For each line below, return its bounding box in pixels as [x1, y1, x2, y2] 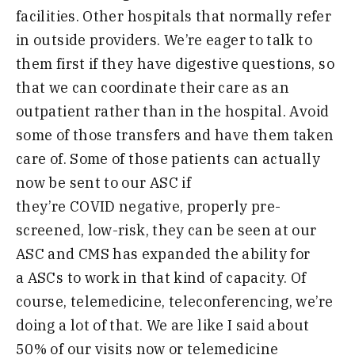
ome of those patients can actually [78, 149, 320, 168]
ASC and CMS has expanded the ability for [16, 244, 311, 263]
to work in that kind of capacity [63, 268, 284, 287]
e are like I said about [159, 315, 310, 334]
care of [16, 149, 63, 168]
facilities [16, 6, 76, 25]
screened [16, 220, 81, 239]
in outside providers [16, 30, 158, 49]
